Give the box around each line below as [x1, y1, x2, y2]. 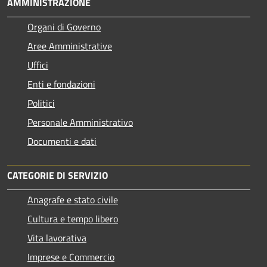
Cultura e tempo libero [27, 211, 118, 226]
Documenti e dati [27, 133, 97, 148]
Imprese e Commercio [27, 249, 114, 264]
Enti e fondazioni [27, 76, 95, 91]
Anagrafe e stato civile [27, 192, 118, 207]
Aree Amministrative [27, 38, 112, 53]
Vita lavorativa [27, 230, 86, 245]
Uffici [27, 57, 48, 72]
